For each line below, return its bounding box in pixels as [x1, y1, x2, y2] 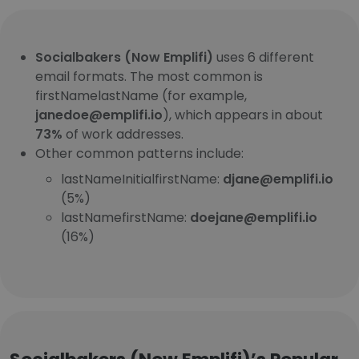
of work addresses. [63, 125, 184, 143]
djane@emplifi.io [223, 170, 333, 188]
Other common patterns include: [35, 144, 244, 163]
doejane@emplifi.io [190, 208, 317, 227]
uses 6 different [213, 48, 314, 67]
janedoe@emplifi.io [35, 106, 163, 124]
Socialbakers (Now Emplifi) [35, 48, 213, 67]
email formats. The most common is [35, 67, 263, 86]
